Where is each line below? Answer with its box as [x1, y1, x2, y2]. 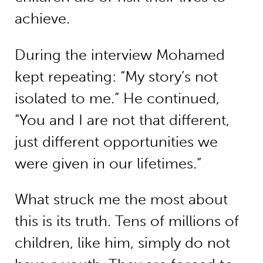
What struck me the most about [14, 191, 228, 208]
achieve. [14, 9, 87, 27]
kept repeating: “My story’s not [14, 68, 218, 85]
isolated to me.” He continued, [14, 89, 220, 107]
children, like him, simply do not [14, 234, 230, 252]
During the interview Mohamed [14, 46, 225, 63]
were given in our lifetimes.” [14, 154, 201, 172]
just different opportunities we [14, 133, 218, 150]
